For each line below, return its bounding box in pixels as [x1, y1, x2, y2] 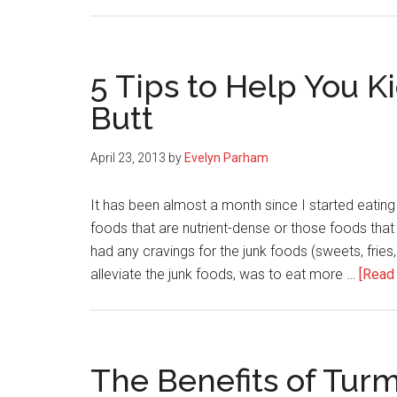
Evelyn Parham [184, 151, 269, 165]
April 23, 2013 [90, 151, 166, 165]
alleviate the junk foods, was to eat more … [90, 266, 359, 283]
